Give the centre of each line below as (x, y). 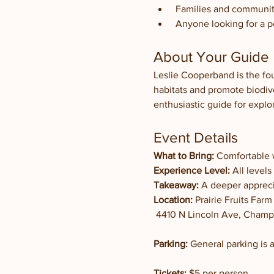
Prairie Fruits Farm (232, 200)
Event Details (195, 137)
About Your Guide (211, 57)
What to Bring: (183, 156)
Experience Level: (191, 170)
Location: (173, 200)
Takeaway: (176, 185)
